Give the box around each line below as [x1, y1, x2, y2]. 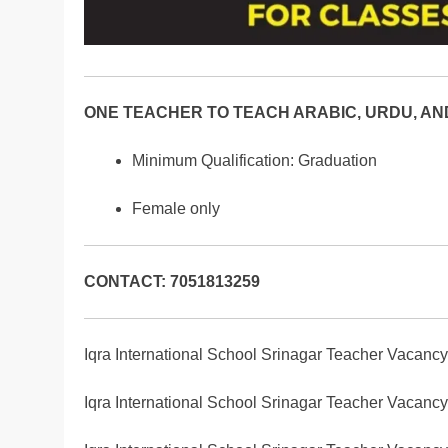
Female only [132, 199, 220, 217]
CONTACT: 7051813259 [84, 272, 260, 290]
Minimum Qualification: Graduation [132, 151, 377, 169]
